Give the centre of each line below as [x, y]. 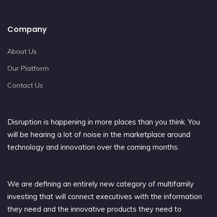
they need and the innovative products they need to [94, 209]
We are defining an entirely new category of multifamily [101, 184]
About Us [22, 51]
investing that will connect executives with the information [105, 196]
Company [27, 29]
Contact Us [25, 85]
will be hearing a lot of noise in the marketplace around [99, 134]
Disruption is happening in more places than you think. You [104, 122]
